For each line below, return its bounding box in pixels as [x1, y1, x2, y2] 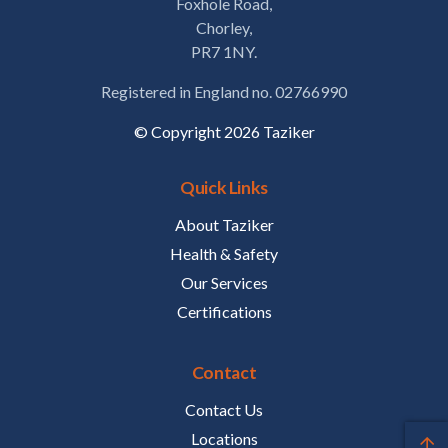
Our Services [180, 273, 268, 293]
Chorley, [196, 18, 252, 38]
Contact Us [185, 399, 263, 419]
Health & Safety [170, 244, 278, 264]
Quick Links [179, 177, 269, 199]
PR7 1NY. [191, 42, 257, 62]
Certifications [176, 302, 272, 322]
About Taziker [174, 215, 274, 235]
